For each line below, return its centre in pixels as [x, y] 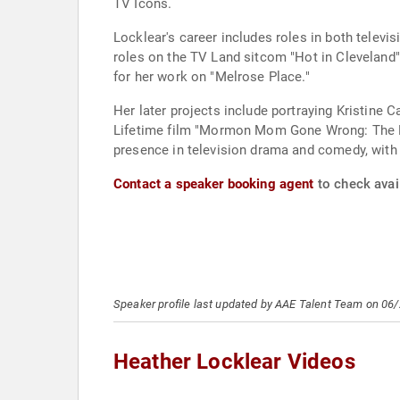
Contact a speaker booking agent [214, 184]
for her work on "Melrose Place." [212, 77]
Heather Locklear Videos [234, 362]
